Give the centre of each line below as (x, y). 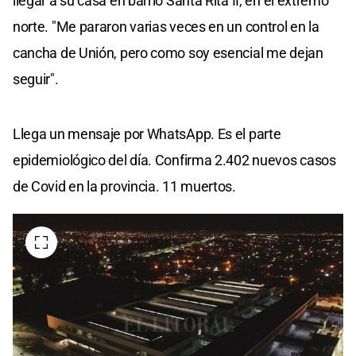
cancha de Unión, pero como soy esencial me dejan (168, 53)
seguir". (36, 79)
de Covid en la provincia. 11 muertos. (124, 187)
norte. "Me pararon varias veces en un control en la (166, 27)
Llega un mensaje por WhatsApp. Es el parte (147, 134)
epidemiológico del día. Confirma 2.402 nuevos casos (174, 161)
